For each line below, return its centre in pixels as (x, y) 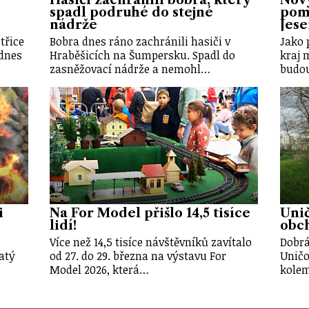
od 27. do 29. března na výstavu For (138, 256)
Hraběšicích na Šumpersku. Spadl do (143, 55)
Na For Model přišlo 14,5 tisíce (150, 213)
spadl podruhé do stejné (132, 12)
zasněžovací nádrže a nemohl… (130, 69)
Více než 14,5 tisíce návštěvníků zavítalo (151, 242)
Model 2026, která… (100, 270)
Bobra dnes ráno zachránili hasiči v (140, 41)
